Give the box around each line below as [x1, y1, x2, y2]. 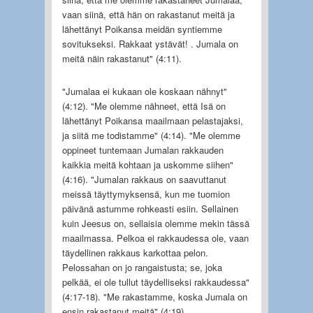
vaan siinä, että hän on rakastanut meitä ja [61, 7, 235, 21]
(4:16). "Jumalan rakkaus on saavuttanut [61, 172, 226, 186]
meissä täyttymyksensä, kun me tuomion [61, 187, 230, 201]
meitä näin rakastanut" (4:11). [61, 51, 182, 65]
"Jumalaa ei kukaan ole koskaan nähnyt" [61, 84, 227, 98]
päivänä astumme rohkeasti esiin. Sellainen [61, 201, 238, 215]
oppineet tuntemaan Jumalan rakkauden [61, 143, 224, 156]
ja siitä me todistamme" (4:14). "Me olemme [61, 128, 240, 142]
